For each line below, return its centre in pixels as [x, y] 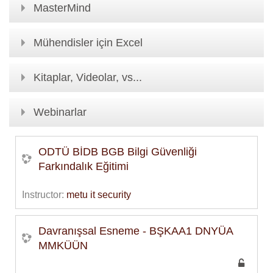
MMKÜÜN [63, 246]
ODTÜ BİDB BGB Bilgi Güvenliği [118, 152]
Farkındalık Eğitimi [83, 167]
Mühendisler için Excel [88, 43]
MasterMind [62, 8]
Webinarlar [60, 112]
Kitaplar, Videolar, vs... [88, 78]
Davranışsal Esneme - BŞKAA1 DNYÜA [136, 231]
